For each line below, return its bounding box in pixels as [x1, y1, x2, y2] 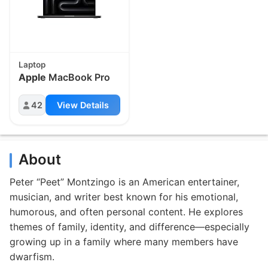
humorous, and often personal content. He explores [10, 205, 243, 218]
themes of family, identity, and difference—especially [10, 220, 249, 233]
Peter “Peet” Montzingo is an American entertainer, [10, 175, 239, 188]
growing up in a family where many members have [10, 235, 238, 248]
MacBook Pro [46, 71, 111, 84]
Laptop [19, 59, 46, 69]
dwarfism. [10, 250, 54, 263]
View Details [57, 99, 109, 110]
